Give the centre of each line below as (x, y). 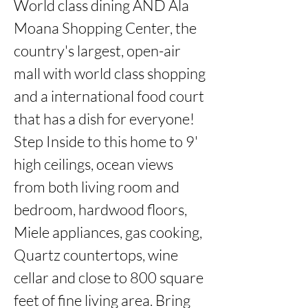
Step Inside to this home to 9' (106, 141)
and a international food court (109, 96)
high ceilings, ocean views (93, 164)
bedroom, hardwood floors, (100, 209)
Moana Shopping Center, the (105, 28)
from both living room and (97, 187)
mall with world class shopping (110, 73)
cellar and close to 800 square (109, 277)
